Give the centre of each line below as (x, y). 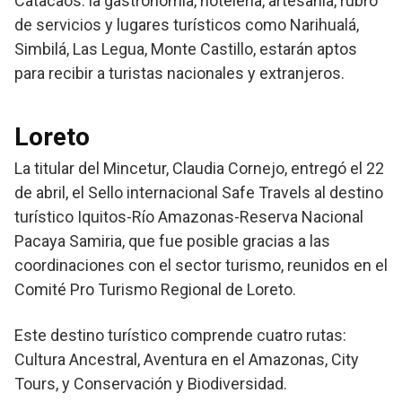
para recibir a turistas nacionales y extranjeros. (179, 74)
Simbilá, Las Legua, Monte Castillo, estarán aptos (186, 49)
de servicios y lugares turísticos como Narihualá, (187, 25)
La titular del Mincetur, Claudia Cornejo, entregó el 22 (199, 169)
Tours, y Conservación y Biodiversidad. (151, 384)
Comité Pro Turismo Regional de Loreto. (155, 290)
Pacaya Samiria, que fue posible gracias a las (172, 241)
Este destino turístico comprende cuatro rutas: (180, 336)
